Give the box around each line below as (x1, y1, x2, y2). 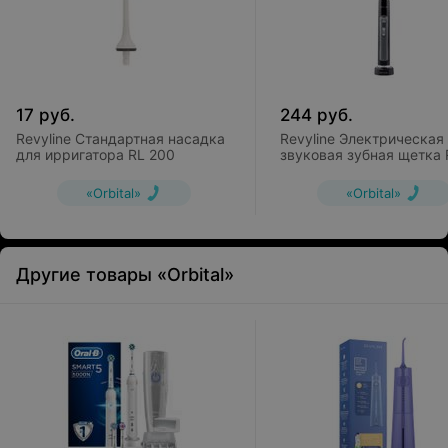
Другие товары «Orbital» (16, 264, 234, 285)
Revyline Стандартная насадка (16, 130, 225, 147)
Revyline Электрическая (280, 130, 444, 147)
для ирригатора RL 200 (16, 146, 175, 163)
